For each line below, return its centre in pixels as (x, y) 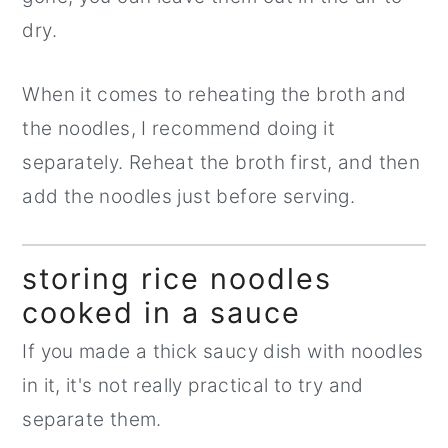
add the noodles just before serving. (189, 197)
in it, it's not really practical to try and (193, 386)
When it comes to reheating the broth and (214, 95)
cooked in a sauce (162, 313)
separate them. (95, 420)
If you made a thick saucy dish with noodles (223, 352)
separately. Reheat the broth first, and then (221, 163)
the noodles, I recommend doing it (178, 129)
